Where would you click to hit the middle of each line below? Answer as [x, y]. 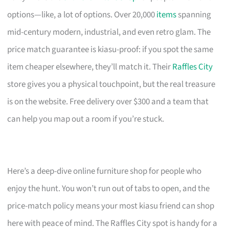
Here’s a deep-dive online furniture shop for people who [105, 171]
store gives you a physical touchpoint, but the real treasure [111, 84]
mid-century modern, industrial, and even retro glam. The [109, 32]
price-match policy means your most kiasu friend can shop [111, 206]
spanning [194, 15]
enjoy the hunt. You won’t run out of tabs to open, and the [109, 188]
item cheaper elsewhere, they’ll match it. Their [90, 67]
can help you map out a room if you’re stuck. [86, 119]
